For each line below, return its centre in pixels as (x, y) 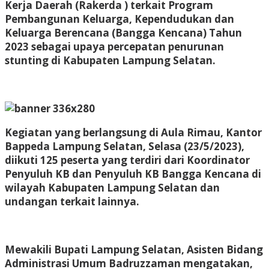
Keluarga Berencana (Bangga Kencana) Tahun (123, 32)
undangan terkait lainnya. (72, 201)
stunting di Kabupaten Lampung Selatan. (110, 60)
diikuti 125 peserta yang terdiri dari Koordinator (127, 160)
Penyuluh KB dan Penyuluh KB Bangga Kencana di (133, 174)
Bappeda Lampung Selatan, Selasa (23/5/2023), (125, 146)
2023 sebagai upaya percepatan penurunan (114, 46)
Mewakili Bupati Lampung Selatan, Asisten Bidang (134, 249)
